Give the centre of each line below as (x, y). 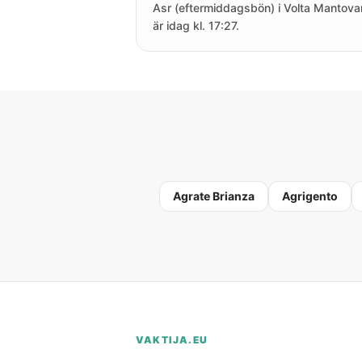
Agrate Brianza (214, 196)
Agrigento (310, 196)
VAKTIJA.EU (172, 340)
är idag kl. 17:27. (196, 25)
